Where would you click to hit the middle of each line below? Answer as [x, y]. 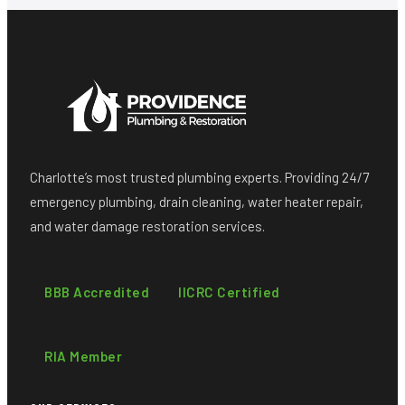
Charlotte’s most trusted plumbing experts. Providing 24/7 [199, 177]
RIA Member [83, 356]
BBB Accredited [97, 292]
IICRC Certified [229, 292]
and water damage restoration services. [147, 226]
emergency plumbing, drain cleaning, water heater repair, [197, 201]
